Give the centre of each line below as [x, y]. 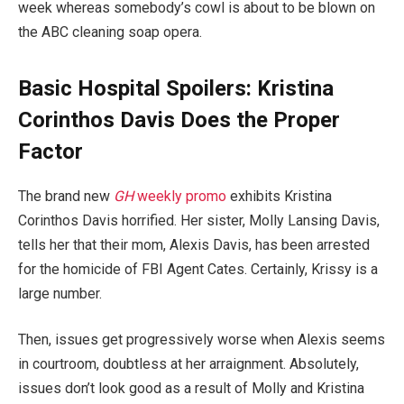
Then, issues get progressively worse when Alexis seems [202, 340]
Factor [50, 151]
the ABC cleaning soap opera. [110, 32]
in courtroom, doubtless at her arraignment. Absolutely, [188, 364]
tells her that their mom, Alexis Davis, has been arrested [194, 244]
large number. [60, 293]
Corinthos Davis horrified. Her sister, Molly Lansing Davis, [199, 220]
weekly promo [180, 196]
